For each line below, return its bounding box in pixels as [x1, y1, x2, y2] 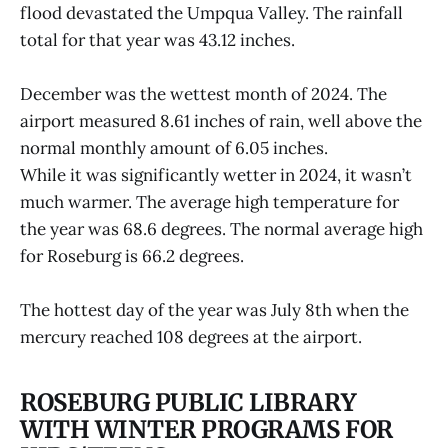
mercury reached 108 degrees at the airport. [20, 325, 362, 348]
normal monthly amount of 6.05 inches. [20, 136, 328, 159]
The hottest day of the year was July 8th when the [20, 298, 409, 321]
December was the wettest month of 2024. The [20, 82, 387, 105]
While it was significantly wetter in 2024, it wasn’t [20, 163, 412, 186]
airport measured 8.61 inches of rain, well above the [20, 109, 422, 132]
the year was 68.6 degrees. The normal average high [20, 217, 423, 240]
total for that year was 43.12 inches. [20, 28, 295, 51]
